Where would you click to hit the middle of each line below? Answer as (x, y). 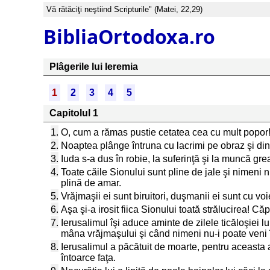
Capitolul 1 (74, 113)
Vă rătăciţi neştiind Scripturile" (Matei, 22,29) (124, 9)
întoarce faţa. (88, 258)
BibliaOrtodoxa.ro (129, 36)
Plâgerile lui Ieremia (94, 67)
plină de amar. (91, 183)
